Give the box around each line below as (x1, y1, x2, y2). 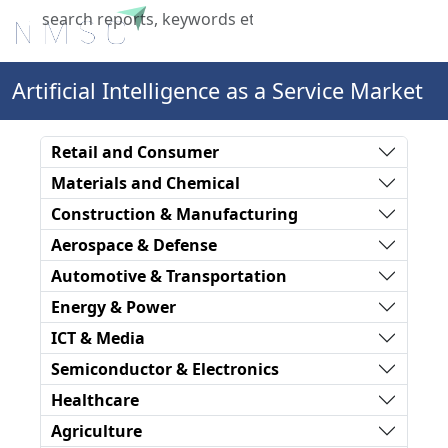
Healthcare (51, 388, 139, 411)
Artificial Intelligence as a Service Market (12, 76, 423, 105)
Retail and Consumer (51, 140, 219, 163)
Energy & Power (51, 295, 176, 318)
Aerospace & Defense (51, 233, 217, 256)
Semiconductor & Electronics (51, 357, 279, 380)
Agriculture (51, 419, 142, 442)
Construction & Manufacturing (51, 202, 298, 225)
